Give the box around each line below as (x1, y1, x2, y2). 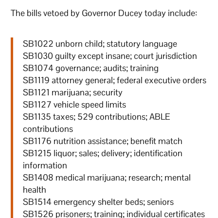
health (23, 183, 47, 195)
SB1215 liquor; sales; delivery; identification (23, 147, 183, 159)
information (23, 159, 68, 171)
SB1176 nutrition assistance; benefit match (23, 135, 183, 146)
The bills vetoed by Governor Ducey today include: (11, 7, 198, 18)
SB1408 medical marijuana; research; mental (23, 171, 191, 183)
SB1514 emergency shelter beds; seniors (23, 196, 174, 207)
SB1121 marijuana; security (23, 86, 123, 98)
